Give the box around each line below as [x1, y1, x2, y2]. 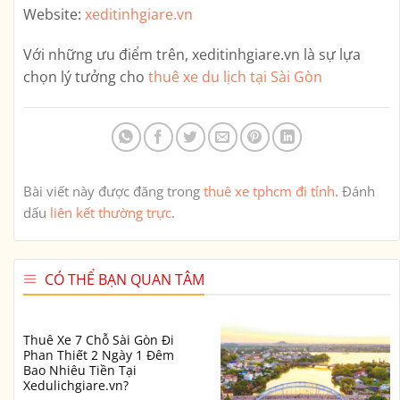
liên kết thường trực [50, 203, 171, 221]
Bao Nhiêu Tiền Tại [23, 362, 137, 379]
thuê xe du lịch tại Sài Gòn [148, 67, 322, 87]
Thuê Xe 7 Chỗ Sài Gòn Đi [23, 331, 174, 349]
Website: [23, 4, 81, 24]
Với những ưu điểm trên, [23, 45, 192, 65]
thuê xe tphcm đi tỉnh [204, 181, 335, 200]
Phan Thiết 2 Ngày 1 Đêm [23, 346, 174, 364]
